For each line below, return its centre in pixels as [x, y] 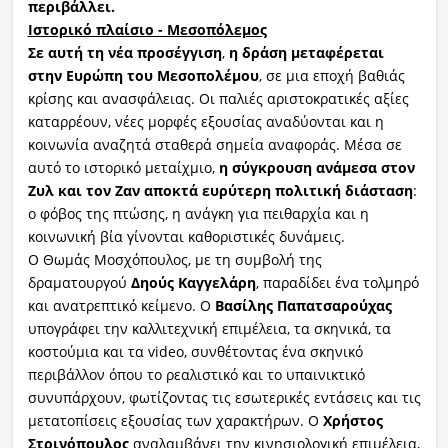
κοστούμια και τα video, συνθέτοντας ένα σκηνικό [195, 351]
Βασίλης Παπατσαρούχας [303, 305]
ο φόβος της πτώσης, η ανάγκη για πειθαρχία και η [198, 213]
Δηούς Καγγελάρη [193, 282]
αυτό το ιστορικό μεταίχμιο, [123, 167]
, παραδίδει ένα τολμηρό [337, 282]
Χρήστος [352, 420]
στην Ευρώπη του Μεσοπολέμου [143, 75]
